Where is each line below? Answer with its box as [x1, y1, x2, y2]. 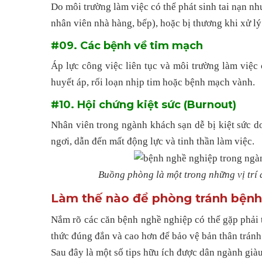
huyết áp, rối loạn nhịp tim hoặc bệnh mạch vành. [51, 77, 255, 88]
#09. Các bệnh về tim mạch [51, 39, 203, 52]
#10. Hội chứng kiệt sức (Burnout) [51, 98, 236, 111]
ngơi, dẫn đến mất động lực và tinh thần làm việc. [51, 136, 254, 147]
